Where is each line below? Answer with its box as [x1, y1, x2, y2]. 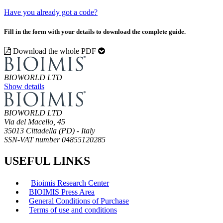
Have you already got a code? [4, 7, 98, 16]
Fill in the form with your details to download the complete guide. [4, 27, 186, 35]
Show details [4, 82, 44, 91]
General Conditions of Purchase [29, 196, 129, 205]
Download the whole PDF [11, 46, 98, 55]
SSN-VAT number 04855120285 [4, 135, 106, 144]
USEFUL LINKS [4, 154, 90, 167]
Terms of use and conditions [29, 205, 117, 214]
